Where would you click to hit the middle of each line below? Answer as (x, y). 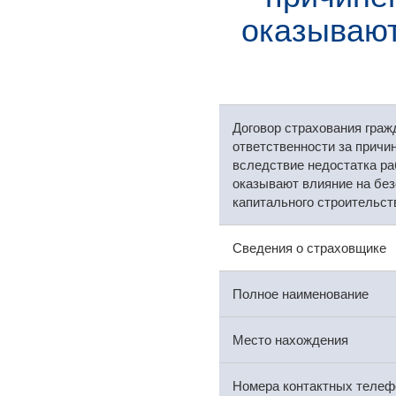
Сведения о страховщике (309, 248)
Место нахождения (290, 340)
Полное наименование (300, 294)
